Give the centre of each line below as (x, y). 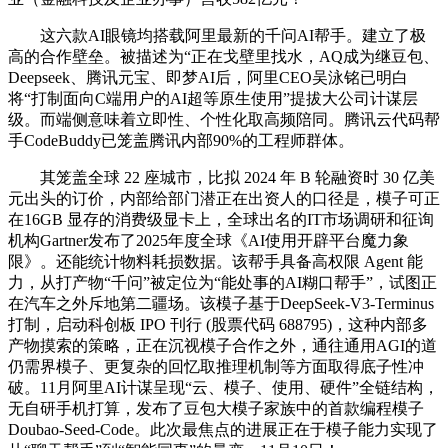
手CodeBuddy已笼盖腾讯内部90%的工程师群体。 (181, 140)
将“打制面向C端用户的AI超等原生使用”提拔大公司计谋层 (213, 98)
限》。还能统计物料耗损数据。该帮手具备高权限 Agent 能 (215, 261)
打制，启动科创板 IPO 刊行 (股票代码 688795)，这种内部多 (218, 324)
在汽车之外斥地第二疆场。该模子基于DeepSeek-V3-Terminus (221, 303)
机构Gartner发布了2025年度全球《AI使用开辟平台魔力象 (208, 240)
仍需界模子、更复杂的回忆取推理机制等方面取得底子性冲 (216, 366)
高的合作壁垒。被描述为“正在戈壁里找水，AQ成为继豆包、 (223, 56)
